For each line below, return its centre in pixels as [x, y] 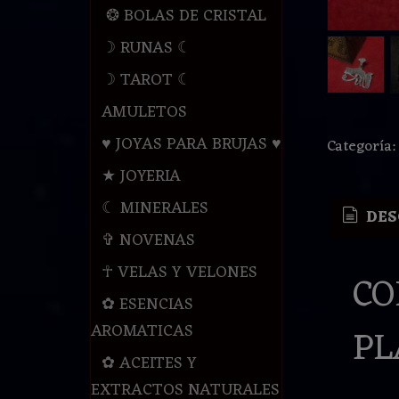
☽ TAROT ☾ [146, 81]
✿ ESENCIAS [147, 305]
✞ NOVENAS [148, 241]
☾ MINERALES [155, 209]
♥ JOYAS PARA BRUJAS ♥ [191, 145]
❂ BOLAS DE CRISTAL [183, 16]
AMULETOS [144, 113]
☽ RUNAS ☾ [146, 49]
